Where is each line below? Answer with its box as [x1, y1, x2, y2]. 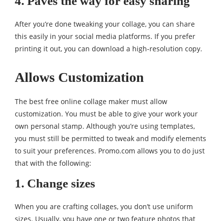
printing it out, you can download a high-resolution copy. [15, 44, 202, 54]
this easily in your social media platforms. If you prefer [15, 32, 195, 41]
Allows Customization [15, 70, 144, 85]
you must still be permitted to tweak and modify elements [15, 134, 206, 144]
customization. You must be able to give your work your [15, 109, 198, 119]
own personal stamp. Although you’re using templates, [15, 121, 195, 131]
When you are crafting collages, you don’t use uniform [15, 202, 193, 212]
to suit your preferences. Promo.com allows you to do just [15, 146, 205, 156]
